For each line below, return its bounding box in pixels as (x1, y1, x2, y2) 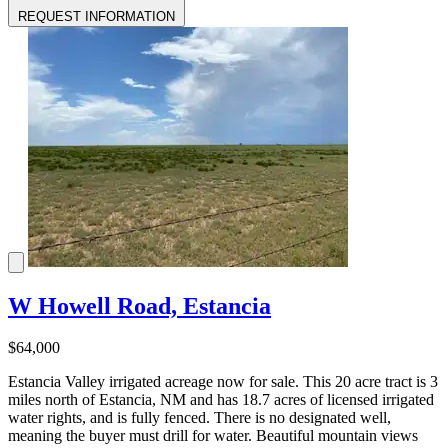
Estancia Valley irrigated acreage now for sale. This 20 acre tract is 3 (8, 373, 438, 391)
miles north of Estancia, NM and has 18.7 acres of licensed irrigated (8, 391, 434, 409)
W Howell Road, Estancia (8, 292, 271, 319)
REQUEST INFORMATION (18, 8, 175, 24)
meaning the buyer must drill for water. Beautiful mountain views (8, 427, 418, 445)
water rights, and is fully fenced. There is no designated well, (8, 409, 391, 427)
